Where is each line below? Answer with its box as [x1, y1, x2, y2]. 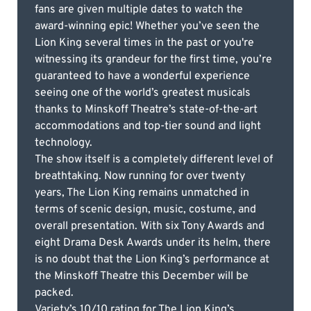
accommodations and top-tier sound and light [35, 119, 261, 133]
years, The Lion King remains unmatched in [35, 185, 249, 200]
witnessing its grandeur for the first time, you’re [35, 52, 272, 67]
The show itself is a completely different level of [35, 152, 273, 167]
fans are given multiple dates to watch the [35, 2, 243, 17]
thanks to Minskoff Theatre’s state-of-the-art [35, 102, 258, 117]
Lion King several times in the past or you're [35, 35, 254, 50]
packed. [35, 285, 74, 300]
